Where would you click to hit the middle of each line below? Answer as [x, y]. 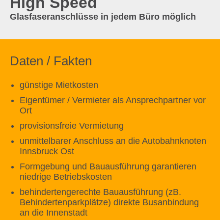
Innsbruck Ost [47, 151]
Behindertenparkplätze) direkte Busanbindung [109, 202]
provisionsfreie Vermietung [72, 126]
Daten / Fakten [51, 61]
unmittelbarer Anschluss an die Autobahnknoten [113, 141]
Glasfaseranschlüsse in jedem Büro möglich [103, 17]
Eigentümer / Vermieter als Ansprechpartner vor [113, 100]
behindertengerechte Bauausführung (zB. [100, 192]
